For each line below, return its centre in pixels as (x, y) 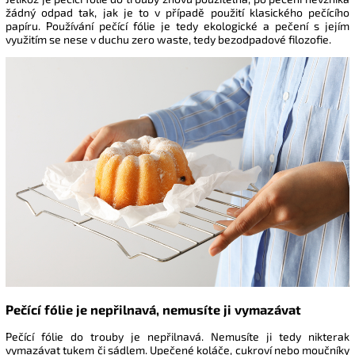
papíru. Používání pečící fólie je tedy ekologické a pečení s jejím (177, 26)
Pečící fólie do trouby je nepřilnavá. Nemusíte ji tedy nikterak (177, 337)
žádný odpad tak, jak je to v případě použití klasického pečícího (177, 12)
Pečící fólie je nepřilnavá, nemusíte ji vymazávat (153, 309)
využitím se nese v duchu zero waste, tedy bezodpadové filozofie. (168, 39)
